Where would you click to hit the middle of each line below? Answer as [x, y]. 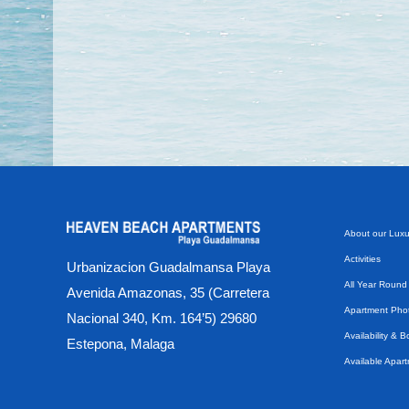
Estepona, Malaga [120, 344]
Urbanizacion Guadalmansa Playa [168, 267]
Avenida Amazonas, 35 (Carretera [168, 293]
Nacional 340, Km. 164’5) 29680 [161, 319]
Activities [363, 259]
